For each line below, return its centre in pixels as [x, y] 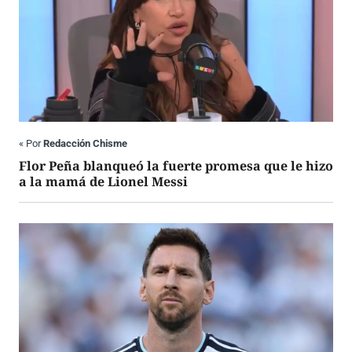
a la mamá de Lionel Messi [103, 182]
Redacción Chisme [85, 144]
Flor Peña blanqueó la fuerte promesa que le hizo [176, 166]
